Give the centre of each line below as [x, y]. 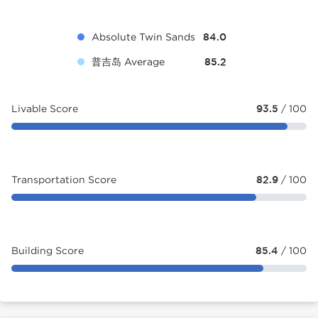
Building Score [48, 250]
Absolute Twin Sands [143, 37]
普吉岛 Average [128, 61]
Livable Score [45, 108]
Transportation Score [64, 179]
